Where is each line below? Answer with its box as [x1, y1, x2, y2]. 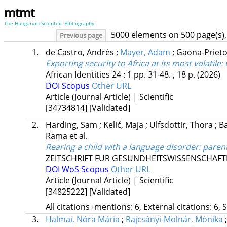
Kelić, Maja [103, 119, 145, 131]
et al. [69, 130, 88, 142]
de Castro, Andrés [45, 47, 116, 58]
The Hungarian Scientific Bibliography [4, 20, 94, 27]
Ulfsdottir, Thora [149, 119, 215, 131]
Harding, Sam [45, 119, 99, 131]
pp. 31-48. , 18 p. [133, 69, 197, 81]
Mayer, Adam [120, 47, 170, 58]
